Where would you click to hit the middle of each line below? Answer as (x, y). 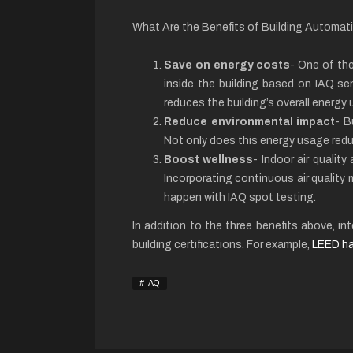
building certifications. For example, (222, 245)
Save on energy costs (227, 65)
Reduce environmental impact (250, 122)
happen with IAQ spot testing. (241, 197)
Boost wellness (209, 160)
